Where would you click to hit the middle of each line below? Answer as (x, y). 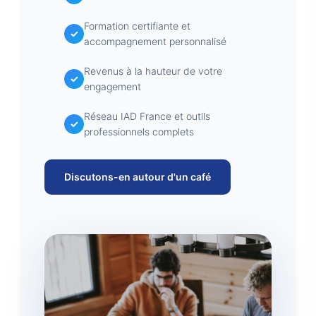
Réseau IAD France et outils (147, 116)
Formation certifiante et (137, 26)
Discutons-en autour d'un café (138, 177)
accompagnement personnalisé (155, 41)
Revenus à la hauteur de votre (153, 71)
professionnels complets (139, 132)
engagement (113, 86)
